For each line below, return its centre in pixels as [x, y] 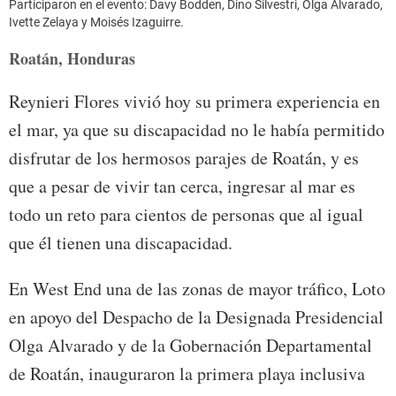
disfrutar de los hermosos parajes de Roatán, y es [184, 157]
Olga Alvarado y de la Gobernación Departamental [190, 345]
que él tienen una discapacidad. [121, 242]
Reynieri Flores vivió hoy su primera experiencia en [194, 101]
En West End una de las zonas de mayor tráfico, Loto [197, 288]
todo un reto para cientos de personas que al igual [186, 214]
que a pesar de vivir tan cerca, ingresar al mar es [182, 186]
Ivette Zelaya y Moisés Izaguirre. [96, 22]
